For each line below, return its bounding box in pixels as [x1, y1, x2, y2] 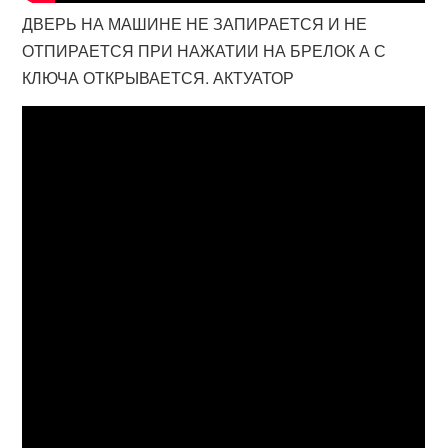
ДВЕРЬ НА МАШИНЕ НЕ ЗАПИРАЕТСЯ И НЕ [22, 12, 368, 35]
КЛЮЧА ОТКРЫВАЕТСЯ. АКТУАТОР [22, 66, 295, 89]
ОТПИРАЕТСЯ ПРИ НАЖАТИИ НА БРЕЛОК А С [22, 39, 387, 62]
